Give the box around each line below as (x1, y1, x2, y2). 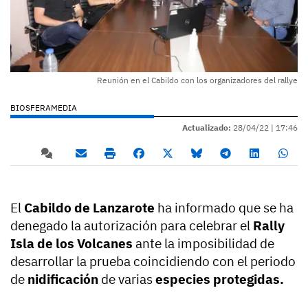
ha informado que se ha (155, 199, 294, 216)
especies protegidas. (153, 270, 284, 287)
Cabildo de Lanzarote (24, 199, 155, 216)
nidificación (27, 270, 98, 287)
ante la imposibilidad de (135, 234, 274, 252)
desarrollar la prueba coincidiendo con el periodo (10, 252, 296, 269)
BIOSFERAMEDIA (10, 102, 77, 113)
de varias (98, 270, 153, 287)
